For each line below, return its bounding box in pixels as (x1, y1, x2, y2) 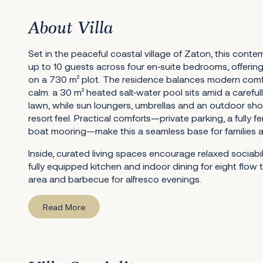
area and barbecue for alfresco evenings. (28, 173, 201, 184)
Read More (43, 201, 85, 212)
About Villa (28, 20, 113, 38)
